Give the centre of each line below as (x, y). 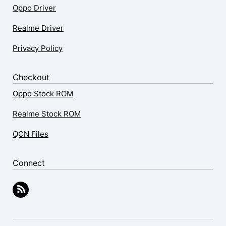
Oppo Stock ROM (43, 94)
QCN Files (31, 134)
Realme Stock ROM (47, 114)
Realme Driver (38, 28)
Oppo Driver (34, 8)
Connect (29, 163)
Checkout (31, 77)
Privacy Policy (38, 48)
